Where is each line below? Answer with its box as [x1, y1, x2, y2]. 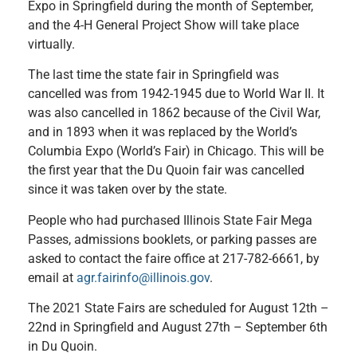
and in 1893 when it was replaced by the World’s [28, 124, 297, 140]
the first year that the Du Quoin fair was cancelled [28, 163, 304, 178]
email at [28, 269, 76, 285]
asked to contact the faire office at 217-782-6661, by [28, 250, 320, 266]
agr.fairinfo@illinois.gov [76, 269, 210, 285]
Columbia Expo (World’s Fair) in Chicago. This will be [28, 143, 324, 159]
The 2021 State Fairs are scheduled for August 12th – [28, 300, 329, 316]
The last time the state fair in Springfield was [28, 67, 279, 83]
